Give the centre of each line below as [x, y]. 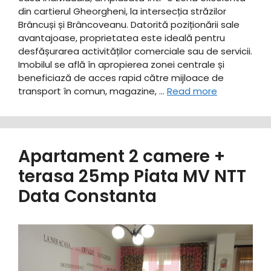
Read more [192, 91]
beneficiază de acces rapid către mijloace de [121, 78]
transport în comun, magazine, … [93, 91]
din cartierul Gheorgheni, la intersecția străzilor [122, 11]
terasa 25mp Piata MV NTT [132, 177]
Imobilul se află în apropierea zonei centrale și [121, 65]
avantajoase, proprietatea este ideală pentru [122, 38]
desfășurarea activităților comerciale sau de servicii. [135, 51]
